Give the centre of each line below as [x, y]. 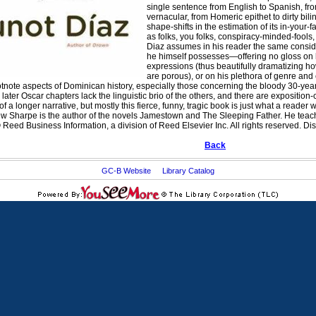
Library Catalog [188, 171]
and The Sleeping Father [232, 116]
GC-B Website [126, 171]
